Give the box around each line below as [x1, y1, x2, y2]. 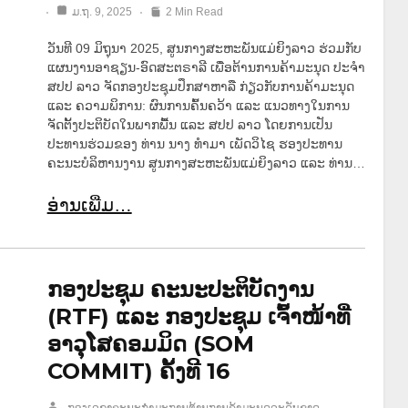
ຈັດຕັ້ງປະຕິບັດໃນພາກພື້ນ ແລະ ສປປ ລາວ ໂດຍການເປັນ [46, 117, 332, 132]
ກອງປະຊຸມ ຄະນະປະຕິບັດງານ [46, 275, 314, 302]
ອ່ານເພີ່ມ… [46, 194, 132, 215]
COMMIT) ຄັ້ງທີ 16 [46, 357, 229, 384]
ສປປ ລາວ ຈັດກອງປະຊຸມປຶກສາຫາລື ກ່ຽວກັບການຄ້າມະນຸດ [46, 78, 354, 94]
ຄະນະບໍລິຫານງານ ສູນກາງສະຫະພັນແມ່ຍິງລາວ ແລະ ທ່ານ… [46, 155, 365, 170]
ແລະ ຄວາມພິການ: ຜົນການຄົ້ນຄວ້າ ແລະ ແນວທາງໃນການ [46, 97, 350, 113]
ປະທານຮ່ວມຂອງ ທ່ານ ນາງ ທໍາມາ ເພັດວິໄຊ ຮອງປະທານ [46, 136, 342, 151]
